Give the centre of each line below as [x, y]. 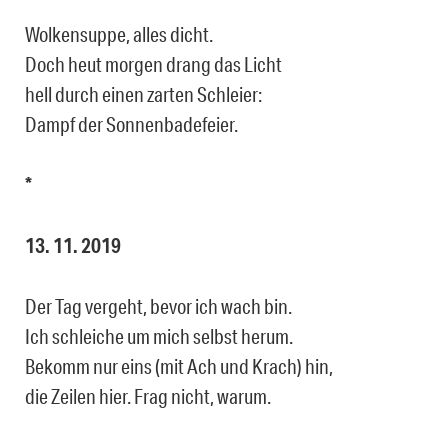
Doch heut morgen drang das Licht [153, 64]
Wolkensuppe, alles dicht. [119, 34]
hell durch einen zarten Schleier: [143, 94]
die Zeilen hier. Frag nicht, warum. [148, 396]
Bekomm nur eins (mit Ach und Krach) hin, [179, 366]
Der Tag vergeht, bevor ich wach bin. [158, 306]
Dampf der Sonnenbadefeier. [131, 124]
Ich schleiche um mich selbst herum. [159, 336]
